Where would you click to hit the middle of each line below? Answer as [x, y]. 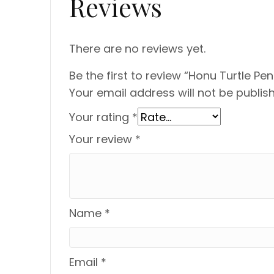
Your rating [101, 117]
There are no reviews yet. [137, 49]
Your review [102, 139]
